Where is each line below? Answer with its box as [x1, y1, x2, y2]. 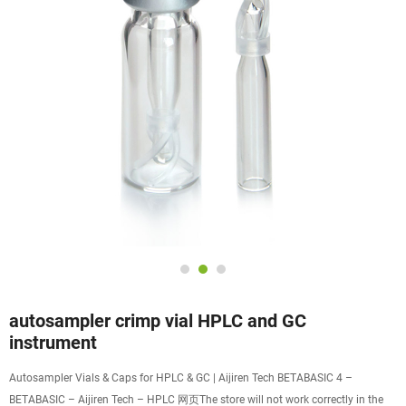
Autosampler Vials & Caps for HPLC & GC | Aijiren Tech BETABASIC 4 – [9, 372, 353, 384]
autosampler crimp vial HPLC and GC [9, 310, 306, 332]
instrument [9, 332, 97, 353]
